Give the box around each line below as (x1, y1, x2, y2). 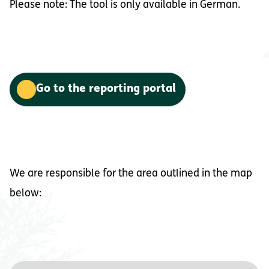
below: (10, 189, 44, 199)
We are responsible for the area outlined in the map (10, 169, 252, 179)
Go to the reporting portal (36, 83, 176, 95)
